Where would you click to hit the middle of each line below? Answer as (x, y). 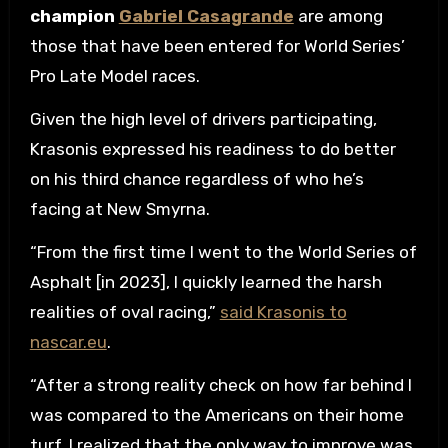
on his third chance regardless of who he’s (196, 179)
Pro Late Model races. (114, 76)
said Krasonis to (283, 312)
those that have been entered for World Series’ (217, 46)
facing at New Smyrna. (121, 209)
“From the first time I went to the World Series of (223, 252)
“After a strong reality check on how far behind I (220, 385)
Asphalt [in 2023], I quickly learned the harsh (205, 282)
